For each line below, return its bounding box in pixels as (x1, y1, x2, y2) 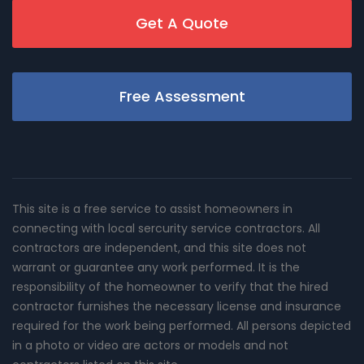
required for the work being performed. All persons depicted (12, 317, 351, 334)
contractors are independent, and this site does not (12, 239, 306, 256)
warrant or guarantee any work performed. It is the (12, 258, 300, 275)
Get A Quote (136, 12, 228, 33)
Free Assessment (119, 85, 245, 106)
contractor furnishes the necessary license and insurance (12, 297, 341, 314)
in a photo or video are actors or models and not (12, 336, 288, 353)
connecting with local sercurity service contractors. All (12, 219, 320, 236)
